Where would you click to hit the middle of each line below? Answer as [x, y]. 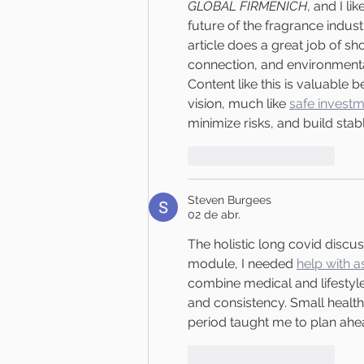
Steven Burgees [230, 199]
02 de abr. [214, 214]
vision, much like [238, 103]
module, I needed [242, 263]
